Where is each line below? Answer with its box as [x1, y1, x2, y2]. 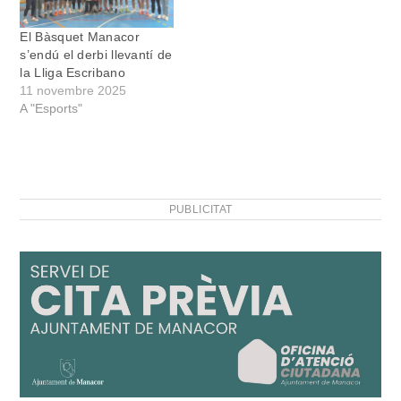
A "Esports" [20, 101, 83, 116]
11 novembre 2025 [20, 83, 127, 98]
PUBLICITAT [168, 203, 233, 217]
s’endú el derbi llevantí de [20, 47, 173, 63]
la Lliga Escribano [20, 65, 125, 81]
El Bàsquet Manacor [20, 30, 140, 45]
